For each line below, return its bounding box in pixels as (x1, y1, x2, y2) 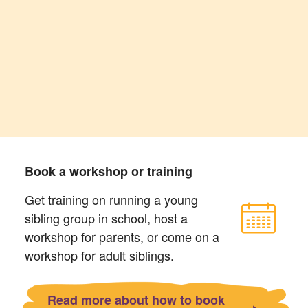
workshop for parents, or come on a (24, 227, 219, 245)
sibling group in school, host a (24, 208, 188, 227)
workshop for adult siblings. (24, 245, 174, 264)
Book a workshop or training (24, 162, 192, 180)
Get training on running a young (24, 190, 198, 208)
